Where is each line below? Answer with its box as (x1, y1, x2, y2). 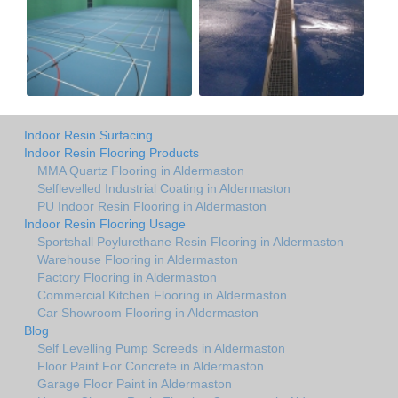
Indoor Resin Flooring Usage (24, 217, 186, 232)
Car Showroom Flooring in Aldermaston (37, 306, 259, 321)
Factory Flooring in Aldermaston (37, 270, 217, 285)
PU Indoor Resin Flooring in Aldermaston (37, 199, 267, 214)
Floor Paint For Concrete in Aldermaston (37, 359, 264, 374)
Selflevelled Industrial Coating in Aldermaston (37, 181, 291, 196)
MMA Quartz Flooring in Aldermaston (37, 163, 244, 179)
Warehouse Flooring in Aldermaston (37, 252, 238, 267)
